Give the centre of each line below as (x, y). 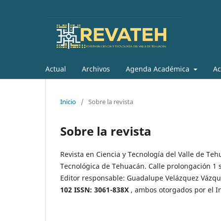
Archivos (96, 69)
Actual (56, 69)
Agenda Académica (159, 69)
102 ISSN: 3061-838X (95, 189)
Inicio (68, 101)
